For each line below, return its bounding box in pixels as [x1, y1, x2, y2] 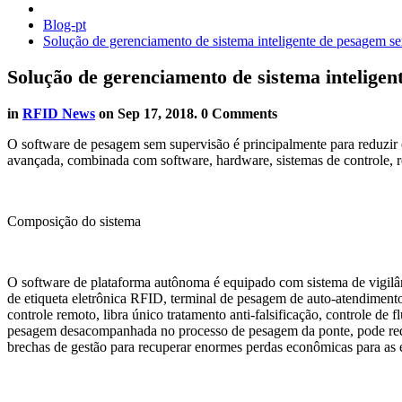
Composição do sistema [7, 213, 141, 229]
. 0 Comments [194, 105, 277, 121]
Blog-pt [43, 17, 86, 32]
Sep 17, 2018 [118, 105, 194, 121]
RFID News [22, 105, 95, 121]
